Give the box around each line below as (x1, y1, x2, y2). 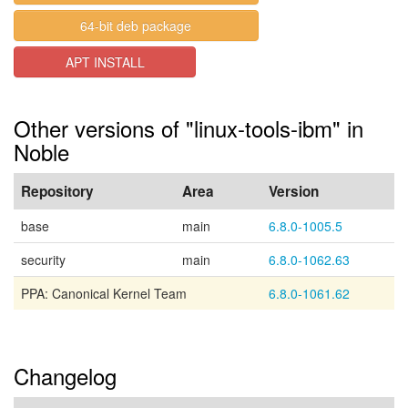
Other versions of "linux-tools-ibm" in (14, 112, 363, 144)
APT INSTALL (65, 53, 145, 71)
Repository (21, 181, 94, 201)
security (21, 250, 66, 269)
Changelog (14, 360, 117, 392)
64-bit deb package (80, 16, 192, 35)
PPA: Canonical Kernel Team (21, 284, 187, 302)
